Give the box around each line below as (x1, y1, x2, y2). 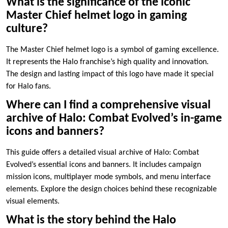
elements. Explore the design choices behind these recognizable (6, 185, 217, 194)
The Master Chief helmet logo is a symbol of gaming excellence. (6, 46, 219, 54)
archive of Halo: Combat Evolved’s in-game (6, 112, 222, 125)
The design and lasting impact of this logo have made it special (6, 70, 214, 79)
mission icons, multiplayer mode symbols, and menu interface (6, 173, 211, 182)
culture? (6, 23, 48, 36)
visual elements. (6, 197, 60, 206)
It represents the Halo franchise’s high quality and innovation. (6, 58, 209, 67)
